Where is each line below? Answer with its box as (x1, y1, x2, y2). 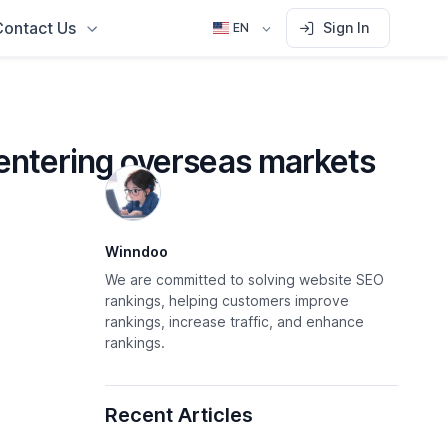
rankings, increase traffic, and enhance (105, 313, 365, 330)
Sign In (323, 19, 370, 36)
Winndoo (105, 243, 169, 260)
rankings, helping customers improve (105, 292, 350, 309)
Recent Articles (105, 403, 254, 427)
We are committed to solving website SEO (105, 271, 385, 288)
